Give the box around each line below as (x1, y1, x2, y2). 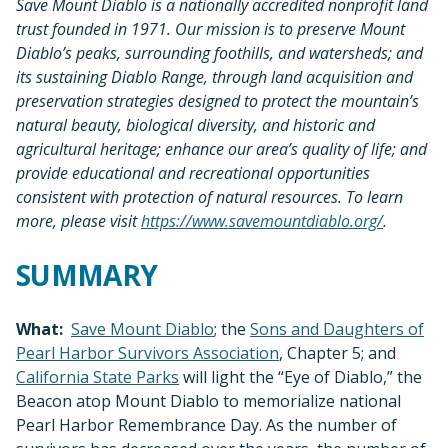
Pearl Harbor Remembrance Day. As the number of (16, 413, 397, 436)
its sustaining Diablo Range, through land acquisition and (16, 65, 413, 88)
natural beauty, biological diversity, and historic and (16, 113, 375, 136)
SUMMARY (16, 255, 158, 294)
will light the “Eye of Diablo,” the (179, 365, 422, 388)
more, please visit (16, 209, 141, 232)
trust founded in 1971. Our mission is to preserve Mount (16, 17, 405, 40)
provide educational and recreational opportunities (16, 161, 370, 184)
